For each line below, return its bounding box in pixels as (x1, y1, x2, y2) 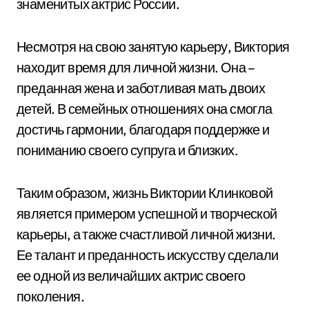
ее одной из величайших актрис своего (17, 267, 246, 284)
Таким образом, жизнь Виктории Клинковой (17, 184, 273, 201)
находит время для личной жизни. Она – (17, 59, 255, 76)
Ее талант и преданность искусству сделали (17, 246, 279, 263)
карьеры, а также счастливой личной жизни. (17, 226, 276, 243)
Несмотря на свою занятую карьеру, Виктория (17, 38, 290, 55)
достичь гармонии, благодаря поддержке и (17, 121, 270, 138)
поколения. (17, 288, 84, 305)
